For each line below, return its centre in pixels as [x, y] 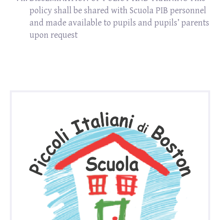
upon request [54, 35]
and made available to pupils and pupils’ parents [119, 23]
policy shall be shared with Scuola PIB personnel [118, 11]
